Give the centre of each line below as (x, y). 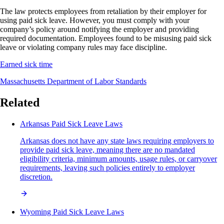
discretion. (36, 176)
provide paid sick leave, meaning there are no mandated (107, 149)
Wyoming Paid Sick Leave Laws (72, 211)
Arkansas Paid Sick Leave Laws (71, 123)
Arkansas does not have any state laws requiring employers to (117, 140)
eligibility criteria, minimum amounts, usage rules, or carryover (118, 158)
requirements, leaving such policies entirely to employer (107, 167)
